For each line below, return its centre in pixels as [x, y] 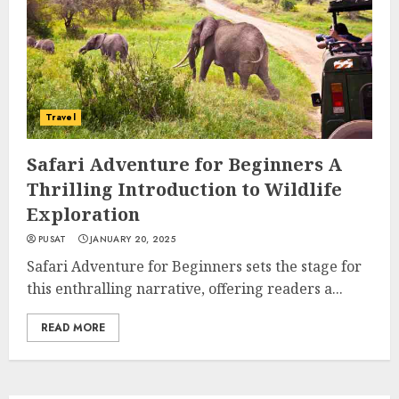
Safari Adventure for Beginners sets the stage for [194, 266]
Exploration [83, 214]
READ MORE [73, 328]
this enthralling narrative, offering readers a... [185, 289]
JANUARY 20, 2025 [133, 239]
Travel [61, 117]
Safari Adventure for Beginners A [184, 164]
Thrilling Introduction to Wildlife [184, 189]
